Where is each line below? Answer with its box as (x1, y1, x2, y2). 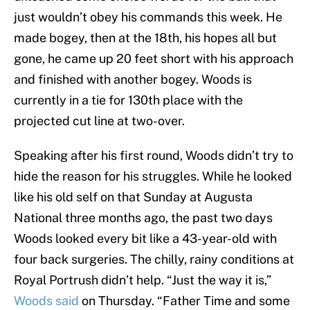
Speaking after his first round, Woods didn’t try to (14, 148, 293, 163)
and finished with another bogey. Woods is (14, 72, 252, 87)
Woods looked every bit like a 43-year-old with (14, 231, 277, 246)
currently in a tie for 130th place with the (14, 93, 243, 108)
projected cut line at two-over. (14, 113, 185, 129)
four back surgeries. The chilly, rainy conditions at (14, 252, 294, 267)
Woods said (14, 293, 79, 309)
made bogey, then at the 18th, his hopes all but (14, 30, 277, 46)
